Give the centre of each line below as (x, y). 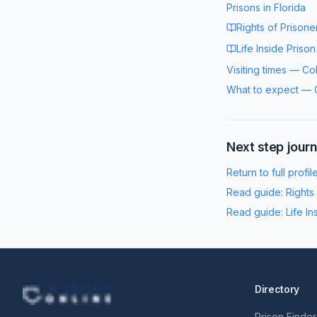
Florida (290, 7)
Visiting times (257, 70)
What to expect (263, 90)
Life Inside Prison (276, 48)
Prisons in (250, 7)
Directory (277, 289)
